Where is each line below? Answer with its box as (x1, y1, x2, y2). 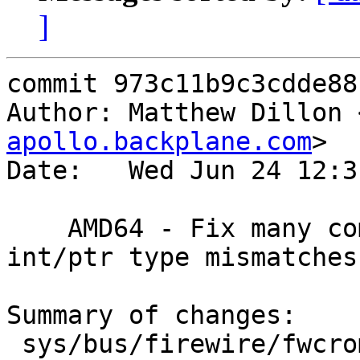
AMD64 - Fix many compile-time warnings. (6, 214, 67, 243)
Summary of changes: (6, 301, 297, 330)
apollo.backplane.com (6, 127, 312, 157)
